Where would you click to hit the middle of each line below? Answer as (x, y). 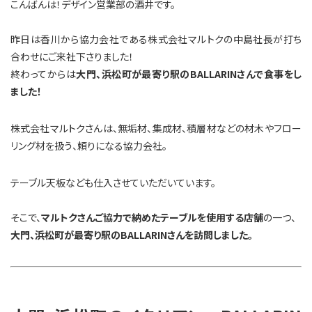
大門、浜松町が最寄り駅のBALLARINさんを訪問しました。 (132, 234)
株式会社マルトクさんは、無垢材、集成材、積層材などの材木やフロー (156, 128)
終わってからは (44, 73)
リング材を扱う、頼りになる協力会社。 (89, 145)
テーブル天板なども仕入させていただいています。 (113, 182)
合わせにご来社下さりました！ (72, 56)
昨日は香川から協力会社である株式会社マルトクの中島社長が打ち (156, 39)
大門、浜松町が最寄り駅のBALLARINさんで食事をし (189, 73)
